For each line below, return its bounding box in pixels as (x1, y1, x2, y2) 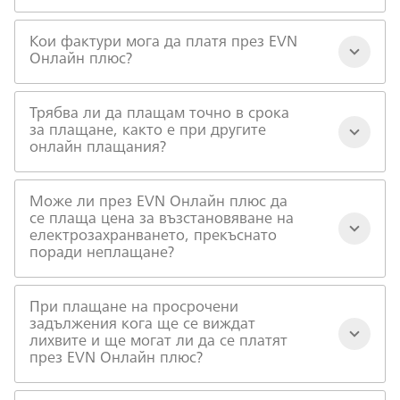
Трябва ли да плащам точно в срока (29, 106, 289, 122)
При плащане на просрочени (29, 300, 238, 316)
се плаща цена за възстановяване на (29, 212, 294, 228)
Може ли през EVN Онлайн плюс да (29, 195, 287, 211)
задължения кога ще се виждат (29, 317, 255, 333)
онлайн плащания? (29, 140, 166, 156)
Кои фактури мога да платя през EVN (29, 35, 297, 51)
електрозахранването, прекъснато (29, 229, 277, 245)
